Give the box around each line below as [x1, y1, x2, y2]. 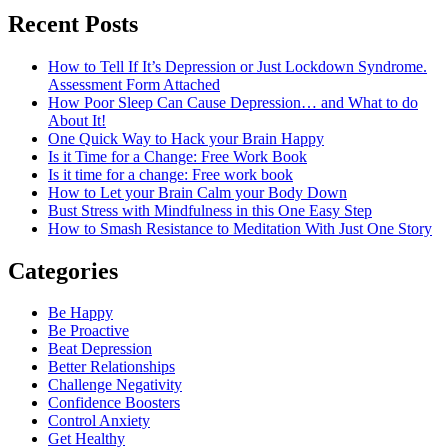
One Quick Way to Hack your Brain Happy [48, 129, 324, 147]
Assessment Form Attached [48, 75, 220, 93]
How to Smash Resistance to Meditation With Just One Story [48, 219, 432, 237]
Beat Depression [48, 340, 152, 358]
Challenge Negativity [48, 376, 182, 394]
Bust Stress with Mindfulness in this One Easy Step [48, 201, 372, 219]
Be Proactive [48, 322, 129, 340]
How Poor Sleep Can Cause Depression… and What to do [48, 93, 418, 111]
